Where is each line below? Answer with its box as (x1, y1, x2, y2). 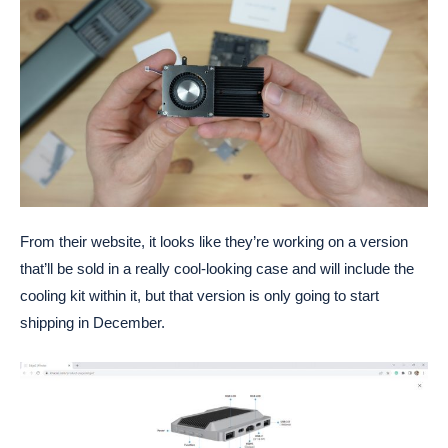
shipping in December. (20, 314, 165, 332)
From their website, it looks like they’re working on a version (20, 233, 408, 251)
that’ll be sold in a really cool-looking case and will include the (20, 260, 414, 278)
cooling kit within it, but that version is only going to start (20, 287, 379, 305)
